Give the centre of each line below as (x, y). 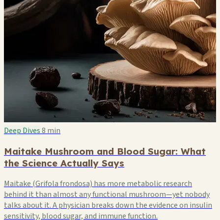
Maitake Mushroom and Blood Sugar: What (105, 151)
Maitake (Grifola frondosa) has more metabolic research (98, 183)
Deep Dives (22, 131)
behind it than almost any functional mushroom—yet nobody (107, 194)
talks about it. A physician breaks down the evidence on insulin (108, 205)
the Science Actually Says (64, 163)
